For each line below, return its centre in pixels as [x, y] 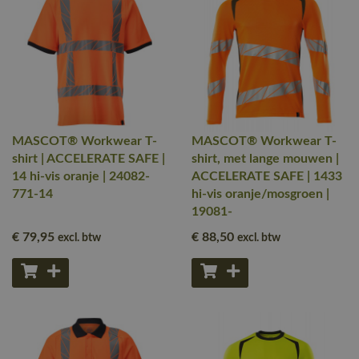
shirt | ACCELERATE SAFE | [89, 159]
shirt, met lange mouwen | [265, 159]
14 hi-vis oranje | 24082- [81, 176]
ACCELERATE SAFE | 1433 [267, 176]
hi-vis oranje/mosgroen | [260, 194]
